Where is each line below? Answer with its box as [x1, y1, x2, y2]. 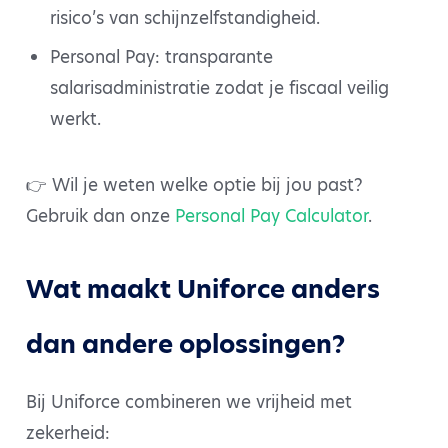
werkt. [49, 107, 101, 132]
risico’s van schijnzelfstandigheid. [49, 5, 320, 30]
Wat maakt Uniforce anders [26, 271, 380, 307]
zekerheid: [26, 420, 110, 445]
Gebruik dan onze [26, 203, 175, 228]
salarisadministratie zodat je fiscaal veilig [49, 76, 389, 101]
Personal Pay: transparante [49, 45, 273, 70]
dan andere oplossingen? [26, 326, 345, 362]
